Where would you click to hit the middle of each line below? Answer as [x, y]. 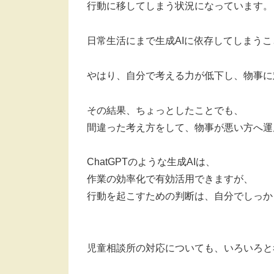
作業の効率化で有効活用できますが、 [170, 179]
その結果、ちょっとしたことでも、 [165, 110]
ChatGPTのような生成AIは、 [151, 162]
